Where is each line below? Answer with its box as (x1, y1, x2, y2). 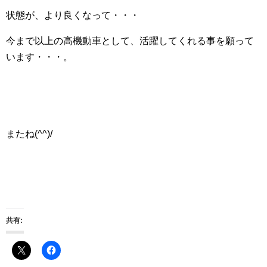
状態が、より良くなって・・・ (6, 10, 139, 21)
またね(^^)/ (6, 129, 52, 139)
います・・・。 (6, 52, 73, 63)
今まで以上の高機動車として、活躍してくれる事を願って (6, 36, 254, 46)
